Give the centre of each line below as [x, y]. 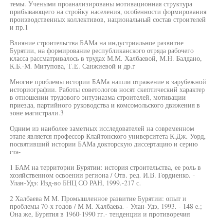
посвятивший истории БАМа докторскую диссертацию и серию [104, 144]
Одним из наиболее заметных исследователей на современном [102, 128]
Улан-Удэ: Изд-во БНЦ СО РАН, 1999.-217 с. [75, 183]
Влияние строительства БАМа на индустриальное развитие [97, 43]
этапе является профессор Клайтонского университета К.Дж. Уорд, [108, 136]
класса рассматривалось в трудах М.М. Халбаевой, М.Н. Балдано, [106, 58]
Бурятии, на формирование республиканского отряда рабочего [102, 50]
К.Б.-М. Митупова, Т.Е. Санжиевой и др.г [73, 66]
